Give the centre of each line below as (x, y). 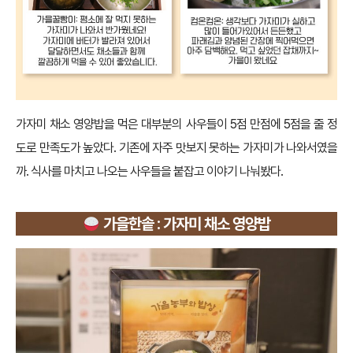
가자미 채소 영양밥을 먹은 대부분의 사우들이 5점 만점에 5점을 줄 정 (176, 124)
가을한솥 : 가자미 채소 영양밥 (187, 224)
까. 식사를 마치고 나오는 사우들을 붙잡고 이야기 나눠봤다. (149, 172)
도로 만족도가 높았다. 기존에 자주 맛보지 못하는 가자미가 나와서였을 (176, 148)
